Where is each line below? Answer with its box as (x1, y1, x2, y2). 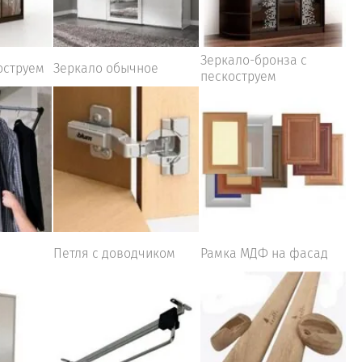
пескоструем (200, 69, 276, 84)
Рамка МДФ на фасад (200, 246, 328, 261)
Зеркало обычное (53, 61, 158, 76)
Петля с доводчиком (53, 246, 175, 261)
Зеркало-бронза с (200, 53, 307, 68)
